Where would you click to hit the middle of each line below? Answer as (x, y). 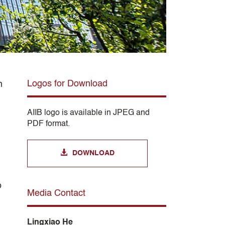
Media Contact (56, 193)
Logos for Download (67, 84)
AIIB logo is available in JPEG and (88, 113)
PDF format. (48, 124)
